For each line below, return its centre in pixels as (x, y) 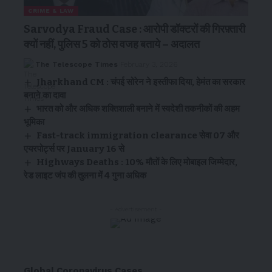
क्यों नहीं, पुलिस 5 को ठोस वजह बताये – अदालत (112, 45)
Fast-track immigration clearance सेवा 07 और (138, 136)
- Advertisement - (136, 209)
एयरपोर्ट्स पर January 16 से (74, 149)
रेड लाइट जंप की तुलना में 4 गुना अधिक (85, 176)
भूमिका (34, 122)
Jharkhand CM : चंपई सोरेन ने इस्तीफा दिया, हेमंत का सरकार (141, 82)
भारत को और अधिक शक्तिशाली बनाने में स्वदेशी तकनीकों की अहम (138, 109)
